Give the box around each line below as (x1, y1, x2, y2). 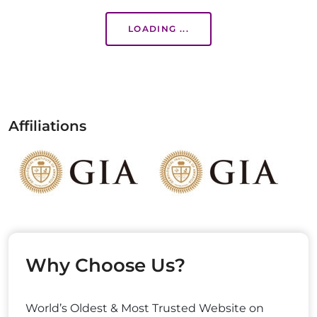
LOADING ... (127, 23, 190, 34)
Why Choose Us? (25, 254, 185, 277)
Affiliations (8, 117, 86, 134)
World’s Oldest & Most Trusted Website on (25, 301, 264, 315)
